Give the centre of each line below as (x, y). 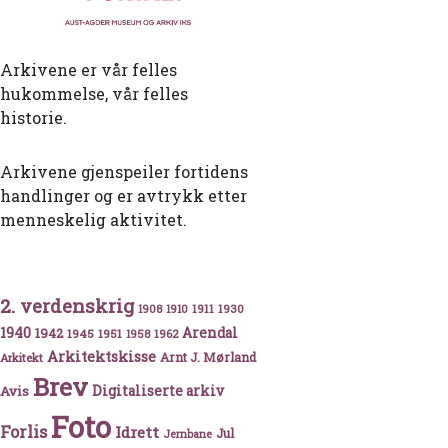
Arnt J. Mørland (208, 357)
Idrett (137, 432)
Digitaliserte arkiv (158, 391)
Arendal (210, 333)
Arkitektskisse (101, 357)
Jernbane (187, 434)
